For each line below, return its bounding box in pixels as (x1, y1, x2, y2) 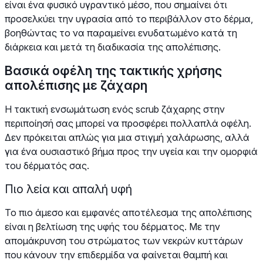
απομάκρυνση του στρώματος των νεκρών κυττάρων (5, 234, 243, 247)
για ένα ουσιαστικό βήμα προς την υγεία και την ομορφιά (5, 145, 258, 157)
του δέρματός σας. (5, 159, 89, 171)
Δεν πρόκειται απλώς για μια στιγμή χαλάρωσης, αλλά (5, 131, 249, 143)
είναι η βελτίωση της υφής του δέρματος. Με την (5, 220, 220, 232)
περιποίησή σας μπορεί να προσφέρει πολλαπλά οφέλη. (5, 117, 251, 129)
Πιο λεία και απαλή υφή (5, 181, 132, 196)
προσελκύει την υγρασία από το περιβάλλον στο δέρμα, (5, 12, 253, 25)
